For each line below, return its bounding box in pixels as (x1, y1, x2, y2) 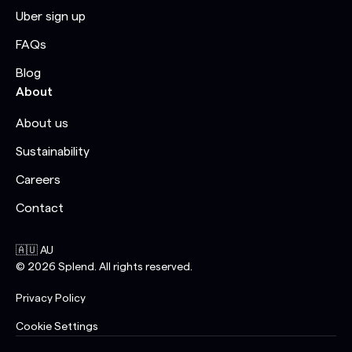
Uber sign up (16, 10, 86, 24)
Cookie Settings (16, 321, 98, 333)
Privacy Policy (16, 293, 86, 305)
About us (16, 117, 68, 130)
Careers (16, 174, 60, 187)
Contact (16, 202, 64, 215)
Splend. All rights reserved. (56, 262, 192, 273)
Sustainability (16, 145, 90, 159)
